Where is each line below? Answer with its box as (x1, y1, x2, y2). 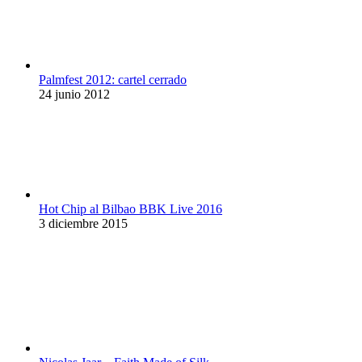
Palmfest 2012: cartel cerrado (39, 73, 187, 87)
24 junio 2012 (39, 87, 110, 102)
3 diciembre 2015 (39, 217, 128, 231)
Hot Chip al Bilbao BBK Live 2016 (39, 202, 222, 217)
